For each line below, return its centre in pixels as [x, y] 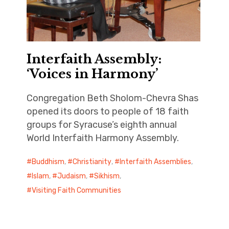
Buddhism [48, 162]
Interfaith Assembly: [94, 59]
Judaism [71, 176]
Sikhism [107, 176]
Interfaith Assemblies [155, 162]
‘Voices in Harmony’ [92, 74]
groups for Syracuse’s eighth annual [101, 125]
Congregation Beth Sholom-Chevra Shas [112, 98]
